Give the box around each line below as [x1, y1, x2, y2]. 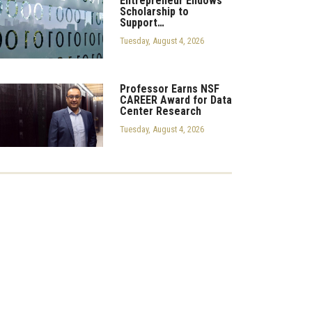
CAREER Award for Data [119, 93, 232, 107]
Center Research [119, 104, 201, 118]
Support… [119, 16, 164, 30]
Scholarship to [119, 5, 189, 19]
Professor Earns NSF [119, 81, 219, 95]
